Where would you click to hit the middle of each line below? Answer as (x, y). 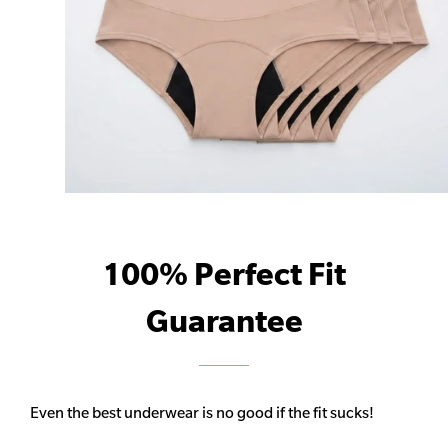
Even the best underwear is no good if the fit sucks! (202, 413)
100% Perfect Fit (224, 274)
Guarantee (224, 321)
